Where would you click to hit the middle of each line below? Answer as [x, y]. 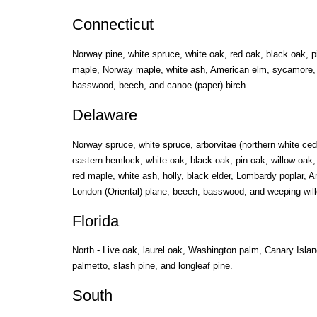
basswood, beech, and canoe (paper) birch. [160, 85]
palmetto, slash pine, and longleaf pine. [152, 266]
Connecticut [113, 24]
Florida [95, 221]
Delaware [104, 115]
